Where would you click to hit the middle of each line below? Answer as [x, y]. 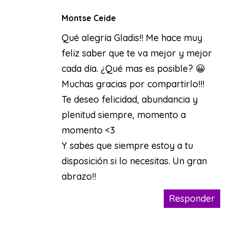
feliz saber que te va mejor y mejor [137, 53]
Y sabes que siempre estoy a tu [127, 145]
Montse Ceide [89, 18]
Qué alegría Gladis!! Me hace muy [132, 37]
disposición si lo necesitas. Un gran [134, 161]
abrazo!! [79, 176]
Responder [192, 198]
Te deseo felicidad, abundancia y [129, 99]
